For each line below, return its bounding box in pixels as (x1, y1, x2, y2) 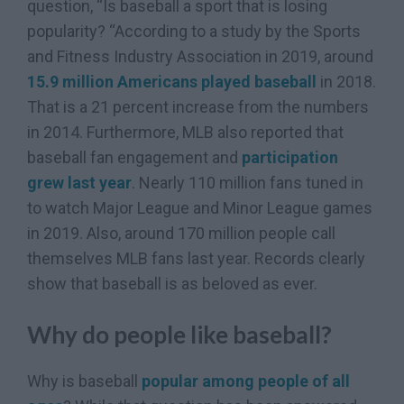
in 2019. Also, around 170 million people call (27, 224, 335, 243)
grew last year (27, 173, 132, 193)
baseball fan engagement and (27, 148, 242, 168)
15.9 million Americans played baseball (27, 72, 317, 92)
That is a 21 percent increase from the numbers (27, 97, 369, 117)
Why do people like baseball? (27, 319, 332, 349)
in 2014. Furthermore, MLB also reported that (27, 123, 344, 142)
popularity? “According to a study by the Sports (27, 22, 361, 41)
